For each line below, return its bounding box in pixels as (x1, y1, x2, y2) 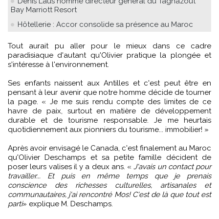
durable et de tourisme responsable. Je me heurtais (8, 115, 211, 125)
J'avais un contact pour (133, 162, 211, 171)
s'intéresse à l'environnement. (8, 60, 109, 69)
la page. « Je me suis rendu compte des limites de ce (8, 97, 211, 106)
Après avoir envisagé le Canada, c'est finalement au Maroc (8, 143, 211, 153)
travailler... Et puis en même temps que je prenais (8, 171, 211, 180)
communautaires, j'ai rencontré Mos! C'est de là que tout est (8, 190, 211, 199)
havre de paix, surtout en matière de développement (8, 106, 211, 115)
